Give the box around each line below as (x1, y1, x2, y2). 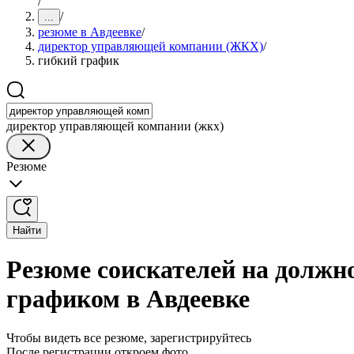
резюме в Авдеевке (38, 25, 141, 39)
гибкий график (38, 54, 119, 67)
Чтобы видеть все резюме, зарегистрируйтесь (6, 330, 251, 345)
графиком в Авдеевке (6, 284, 250, 314)
